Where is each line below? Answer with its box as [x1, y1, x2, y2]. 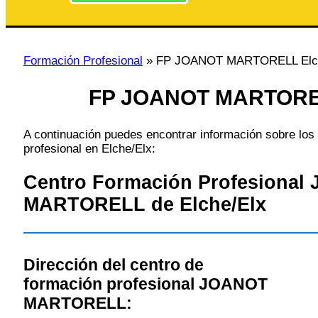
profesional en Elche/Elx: [23, 141, 155, 155]
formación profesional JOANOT [23, 275, 268, 294]
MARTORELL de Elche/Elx [23, 194, 266, 216]
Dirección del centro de [23, 256, 204, 275]
